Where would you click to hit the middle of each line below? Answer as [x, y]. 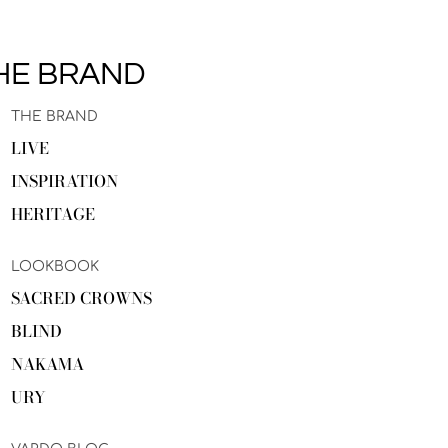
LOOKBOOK [55, 266]
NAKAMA [47, 363]
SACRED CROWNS [81, 297]
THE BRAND [54, 116]
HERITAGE [53, 213]
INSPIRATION [64, 180]
